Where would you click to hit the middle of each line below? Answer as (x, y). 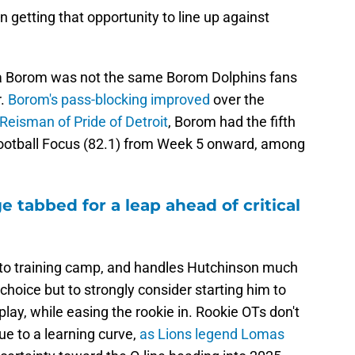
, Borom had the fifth (232, 122)
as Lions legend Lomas (212, 334)
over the (237, 100)
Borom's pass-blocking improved (109, 100)
